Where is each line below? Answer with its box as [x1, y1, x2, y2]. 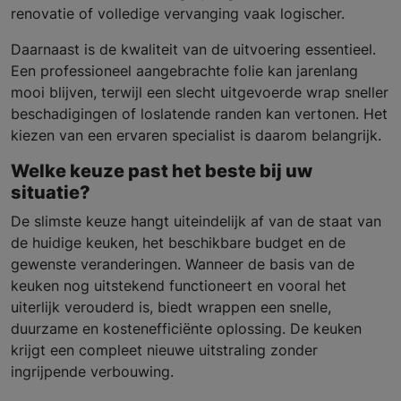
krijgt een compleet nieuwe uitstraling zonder [11, 341, 318, 360]
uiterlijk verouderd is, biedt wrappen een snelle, [11, 298, 331, 317]
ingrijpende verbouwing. [11, 363, 174, 381]
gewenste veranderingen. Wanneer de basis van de [11, 255, 354, 274]
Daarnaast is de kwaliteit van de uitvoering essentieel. [11, 40, 376, 59]
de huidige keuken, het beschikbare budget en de [11, 234, 346, 252]
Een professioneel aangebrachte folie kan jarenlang [11, 62, 358, 81]
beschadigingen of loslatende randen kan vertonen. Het [11, 105, 388, 124]
